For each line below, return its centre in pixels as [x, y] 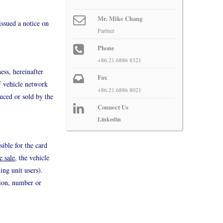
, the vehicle [32, 157]
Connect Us [113, 107]
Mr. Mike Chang [120, 18]
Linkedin [109, 119]
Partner [106, 30]
